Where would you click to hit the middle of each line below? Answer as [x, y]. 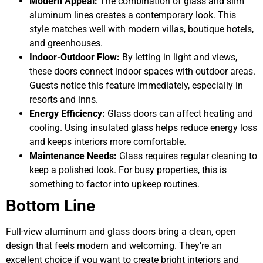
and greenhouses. [66, 43]
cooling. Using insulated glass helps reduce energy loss [143, 127]
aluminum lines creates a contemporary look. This [133, 15]
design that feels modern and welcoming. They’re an [114, 245]
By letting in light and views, [178, 57]
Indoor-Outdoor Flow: [75, 57]
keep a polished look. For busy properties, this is [128, 170]
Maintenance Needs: [73, 156]
